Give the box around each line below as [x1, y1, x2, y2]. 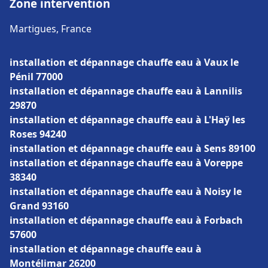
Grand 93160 [10, 199, 69, 212]
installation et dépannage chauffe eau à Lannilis [10, 84, 242, 98]
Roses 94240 [10, 127, 66, 141]
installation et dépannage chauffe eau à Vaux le [10, 56, 239, 69]
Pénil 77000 [10, 70, 63, 83]
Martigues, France [10, 22, 92, 35]
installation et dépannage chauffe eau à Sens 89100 [10, 142, 255, 155]
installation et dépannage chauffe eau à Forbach [10, 214, 243, 227]
